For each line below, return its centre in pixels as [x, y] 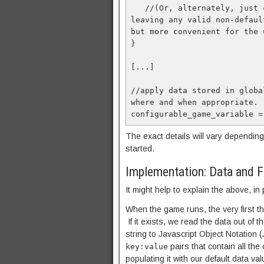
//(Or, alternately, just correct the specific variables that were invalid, [138, 8]
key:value [147, 247]
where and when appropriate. [194, 102]
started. [140, 148]
